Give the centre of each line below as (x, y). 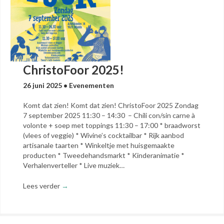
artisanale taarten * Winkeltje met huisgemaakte (99, 145)
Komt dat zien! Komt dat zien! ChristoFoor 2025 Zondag (111, 105)
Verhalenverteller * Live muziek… (74, 165)
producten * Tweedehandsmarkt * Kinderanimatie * (104, 155)
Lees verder (42, 186)
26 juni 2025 (43, 85)
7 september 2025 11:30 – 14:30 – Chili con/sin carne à (109, 115)
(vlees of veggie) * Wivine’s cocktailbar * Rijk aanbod (103, 135)
